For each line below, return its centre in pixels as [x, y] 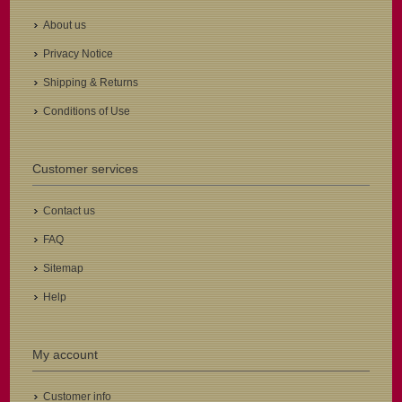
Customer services [86, 169]
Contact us [70, 211]
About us [65, 26]
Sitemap [64, 269]
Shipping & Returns [91, 83]
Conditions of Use [87, 112]
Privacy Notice [79, 54]
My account [66, 355]
